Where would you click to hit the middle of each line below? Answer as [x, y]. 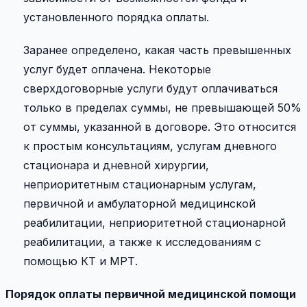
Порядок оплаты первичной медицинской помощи [151, 294]
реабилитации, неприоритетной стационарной [155, 222]
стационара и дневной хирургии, [116, 165]
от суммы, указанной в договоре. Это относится [160, 126]
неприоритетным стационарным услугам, [140, 184]
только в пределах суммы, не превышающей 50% [162, 107]
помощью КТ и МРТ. [81, 261]
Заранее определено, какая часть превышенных [157, 50]
